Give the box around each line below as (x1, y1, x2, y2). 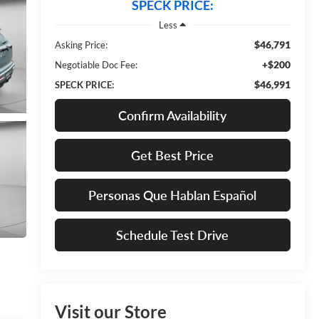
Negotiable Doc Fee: (54, 58, 137, 70)
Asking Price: (54, 38, 108, 51)
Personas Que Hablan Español (88, 187, 257, 203)
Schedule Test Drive (116, 226, 229, 243)
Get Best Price (131, 147, 214, 163)
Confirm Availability (118, 107, 227, 123)
